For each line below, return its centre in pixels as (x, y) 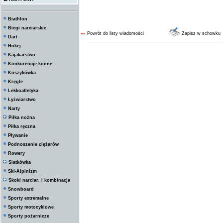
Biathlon (18, 19)
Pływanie (18, 135)
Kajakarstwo (22, 55)
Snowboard (21, 189)
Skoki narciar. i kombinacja (39, 180)
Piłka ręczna (22, 126)
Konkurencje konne (30, 64)
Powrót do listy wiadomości (115, 33)
